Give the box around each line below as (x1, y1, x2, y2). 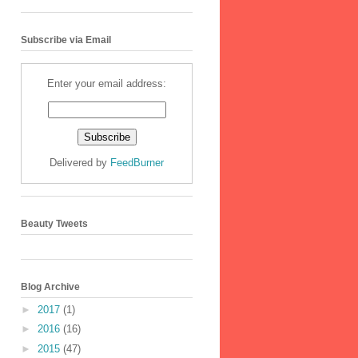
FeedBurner (110, 156, 164, 169)
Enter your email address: (47, 77, 166, 89)
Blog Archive (21, 281, 80, 293)
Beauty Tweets (21, 218, 88, 229)
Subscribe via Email (21, 34, 111, 46)
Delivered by (50, 156, 110, 169)
